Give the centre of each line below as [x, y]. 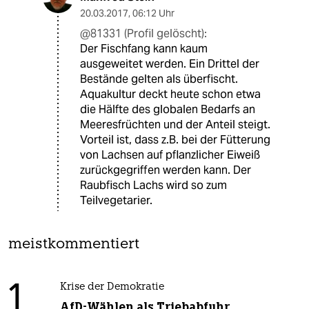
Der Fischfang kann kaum [144, 49]
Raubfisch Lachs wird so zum [153, 186]
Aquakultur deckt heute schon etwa [170, 94]
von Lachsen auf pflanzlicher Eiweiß [170, 155]
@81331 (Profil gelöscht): [143, 34]
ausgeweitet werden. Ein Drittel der [170, 64]
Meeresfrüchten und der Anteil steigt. [175, 125]
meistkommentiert [74, 245]
